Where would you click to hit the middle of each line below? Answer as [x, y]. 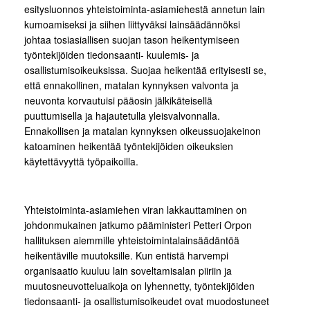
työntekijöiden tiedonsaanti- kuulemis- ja [112, 55]
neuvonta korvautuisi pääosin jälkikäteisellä [118, 101]
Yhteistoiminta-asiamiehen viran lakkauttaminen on [136, 210]
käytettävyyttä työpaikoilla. [81, 162]
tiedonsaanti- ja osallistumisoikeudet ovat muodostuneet [147, 301]
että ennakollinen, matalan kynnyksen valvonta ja [131, 85]
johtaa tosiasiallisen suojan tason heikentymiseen [132, 40]
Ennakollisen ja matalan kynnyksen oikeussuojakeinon [143, 131]
